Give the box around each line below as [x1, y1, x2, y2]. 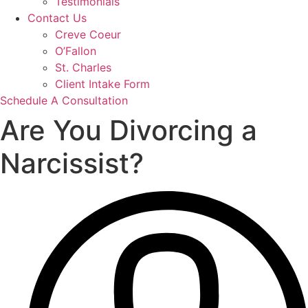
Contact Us [27, 11, 87, 25]
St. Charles [55, 60, 111, 75]
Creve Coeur [55, 27, 121, 42]
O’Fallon [55, 44, 96, 58]
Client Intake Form [55, 77, 150, 91]
